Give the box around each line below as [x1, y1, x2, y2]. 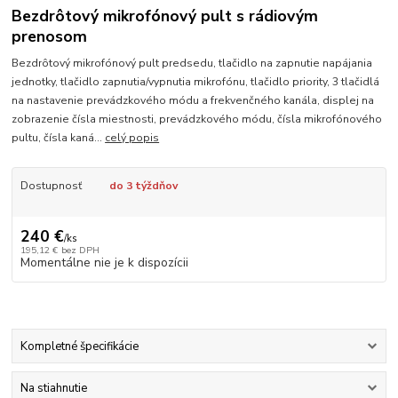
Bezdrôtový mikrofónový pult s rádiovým [12, 4, 319, 27]
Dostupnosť [20, 179, 82, 194]
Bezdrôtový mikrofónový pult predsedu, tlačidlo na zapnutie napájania [12, 56, 373, 71]
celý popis [105, 131, 160, 146]
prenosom [12, 25, 88, 47]
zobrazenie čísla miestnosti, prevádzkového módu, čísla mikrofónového [12, 112, 383, 127]
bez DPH [60, 243, 99, 257]
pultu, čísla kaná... [12, 131, 106, 146]
